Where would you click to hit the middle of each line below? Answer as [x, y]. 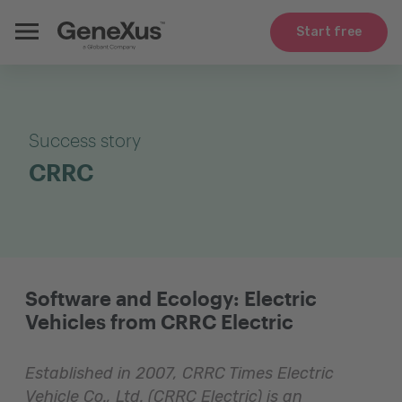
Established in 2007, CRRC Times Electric [179, 373]
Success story [85, 140]
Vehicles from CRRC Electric [159, 321]
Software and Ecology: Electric [171, 298]
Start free [329, 32]
